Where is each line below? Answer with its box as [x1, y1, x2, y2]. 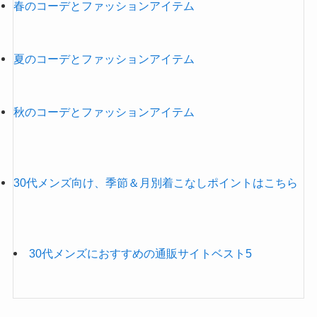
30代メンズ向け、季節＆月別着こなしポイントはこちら [13, 175, 298, 189]
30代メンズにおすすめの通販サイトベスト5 [29, 246, 253, 260]
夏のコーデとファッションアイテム [13, 52, 195, 65]
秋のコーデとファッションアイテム [13, 105, 195, 118]
